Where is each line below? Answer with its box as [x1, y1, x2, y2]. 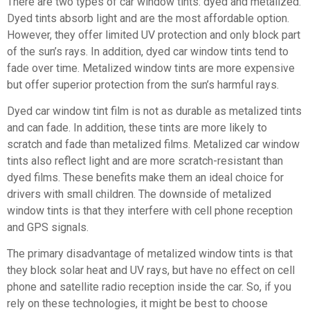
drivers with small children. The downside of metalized [7, 187, 271, 201]
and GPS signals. [7, 220, 89, 234]
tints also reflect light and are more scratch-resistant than [7, 154, 283, 167]
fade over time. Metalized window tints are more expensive [7, 61, 295, 75]
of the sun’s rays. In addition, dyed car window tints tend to [7, 44, 289, 58]
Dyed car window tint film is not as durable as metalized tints [7, 104, 302, 118]
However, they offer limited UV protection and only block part [7, 28, 300, 42]
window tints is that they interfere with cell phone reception [7, 203, 293, 217]
